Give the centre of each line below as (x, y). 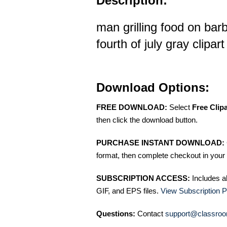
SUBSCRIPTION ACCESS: (143, 178)
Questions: (116, 214)
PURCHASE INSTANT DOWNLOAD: (160, 143)
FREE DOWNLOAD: (132, 107)
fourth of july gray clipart (160, 44)
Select (180, 107)
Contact (150, 214)
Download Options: (153, 87)
